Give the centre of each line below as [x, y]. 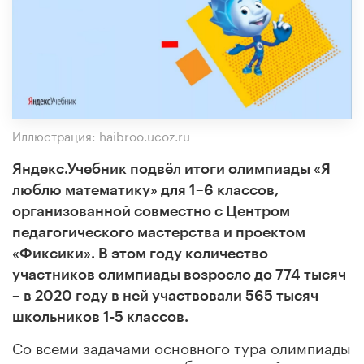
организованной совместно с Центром [151, 211]
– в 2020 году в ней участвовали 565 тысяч [165, 295]
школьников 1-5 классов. [100, 316]
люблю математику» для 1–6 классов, [145, 190]
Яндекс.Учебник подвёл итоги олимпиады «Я [171, 169]
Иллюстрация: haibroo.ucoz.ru [101, 134]
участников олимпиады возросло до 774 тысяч [179, 274]
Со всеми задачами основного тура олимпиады [182, 346]
